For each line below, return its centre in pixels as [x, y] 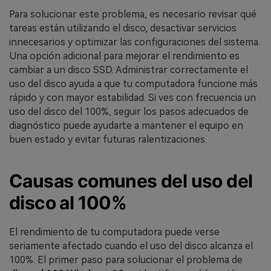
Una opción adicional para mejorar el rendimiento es [124, 56]
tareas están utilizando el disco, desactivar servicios [123, 28]
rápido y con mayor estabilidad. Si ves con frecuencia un [132, 98]
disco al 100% [68, 202]
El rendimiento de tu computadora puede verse [114, 232]
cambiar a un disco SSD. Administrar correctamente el [129, 70]
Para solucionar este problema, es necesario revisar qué [133, 15]
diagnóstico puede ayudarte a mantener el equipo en [126, 126]
